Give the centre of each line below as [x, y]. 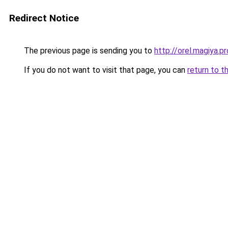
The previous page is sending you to [88, 51]
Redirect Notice [44, 18]
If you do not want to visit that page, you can [105, 70]
